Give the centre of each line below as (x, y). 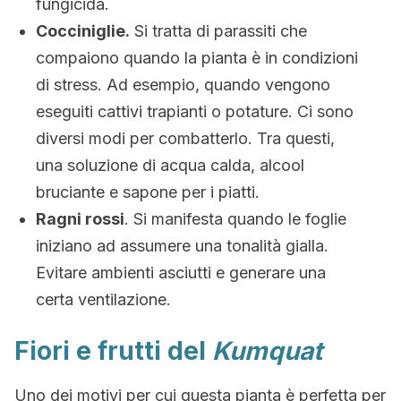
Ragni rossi (80, 219)
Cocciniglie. (83, 31)
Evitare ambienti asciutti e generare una (181, 273)
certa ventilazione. (103, 299)
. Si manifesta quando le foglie (235, 219)
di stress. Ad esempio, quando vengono (183, 85)
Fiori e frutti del (113, 351)
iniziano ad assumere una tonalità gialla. (182, 246)
